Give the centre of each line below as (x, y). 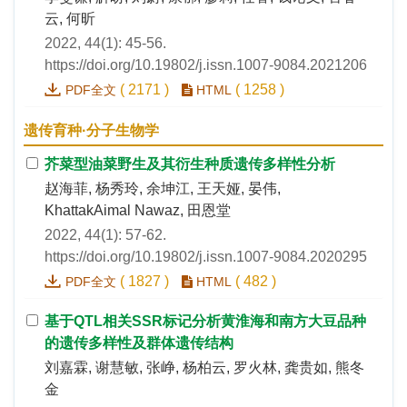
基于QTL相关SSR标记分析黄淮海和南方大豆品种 (205, 322)
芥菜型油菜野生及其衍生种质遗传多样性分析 (190, 164)
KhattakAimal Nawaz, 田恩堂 (138, 211)
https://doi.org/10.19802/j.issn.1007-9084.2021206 (206, 65)
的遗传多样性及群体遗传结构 (139, 343)
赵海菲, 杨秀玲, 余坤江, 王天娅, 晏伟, (163, 189)
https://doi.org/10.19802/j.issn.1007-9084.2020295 (206, 257)
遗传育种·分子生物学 (91, 131)
